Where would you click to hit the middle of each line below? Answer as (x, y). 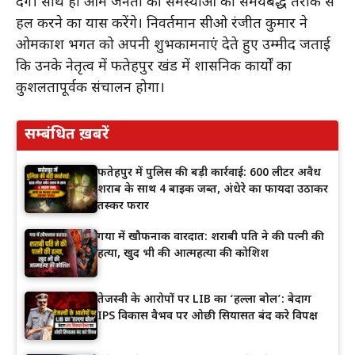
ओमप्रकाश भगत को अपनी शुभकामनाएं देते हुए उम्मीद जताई (173, 45)
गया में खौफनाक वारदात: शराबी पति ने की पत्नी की (211, 237)
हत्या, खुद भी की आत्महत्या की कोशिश (183, 254)
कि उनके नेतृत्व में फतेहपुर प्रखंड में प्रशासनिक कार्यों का (154, 67)
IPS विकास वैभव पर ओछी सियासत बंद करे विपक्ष (208, 317)
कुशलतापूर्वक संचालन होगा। (90, 88)
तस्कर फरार (123, 206)
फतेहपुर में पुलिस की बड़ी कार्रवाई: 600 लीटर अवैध (209, 173)
